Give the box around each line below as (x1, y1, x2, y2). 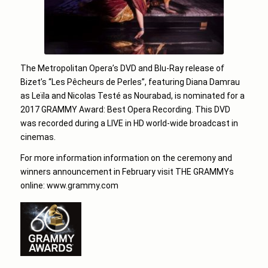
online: (20, 180, 47, 190)
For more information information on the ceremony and (20, 153, 232, 163)
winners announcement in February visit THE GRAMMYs (20, 166, 234, 176)
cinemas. (20, 132, 56, 142)
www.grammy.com (46, 180, 118, 190)
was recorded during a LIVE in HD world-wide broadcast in (20, 118, 238, 129)
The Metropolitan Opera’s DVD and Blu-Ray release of (20, 63, 224, 74)
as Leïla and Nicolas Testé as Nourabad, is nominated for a (20, 91, 245, 101)
